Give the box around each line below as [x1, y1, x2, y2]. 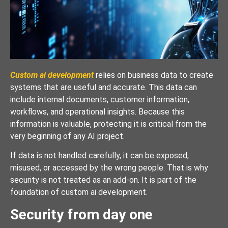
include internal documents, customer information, [10, 95, 189, 104]
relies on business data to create [94, 70, 213, 80]
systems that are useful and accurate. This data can [10, 82, 197, 92]
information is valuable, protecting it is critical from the [10, 119, 207, 129]
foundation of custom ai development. [10, 187, 148, 197]
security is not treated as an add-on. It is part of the [10, 175, 196, 185]
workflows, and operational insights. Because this [10, 107, 185, 117]
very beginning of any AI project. [10, 131, 125, 141]
